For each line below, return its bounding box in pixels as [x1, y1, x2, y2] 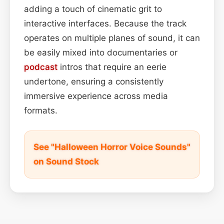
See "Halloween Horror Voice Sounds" [33, 141, 190, 152]
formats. [24, 105, 57, 115]
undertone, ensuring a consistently [24, 76, 163, 86]
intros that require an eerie [57, 61, 166, 72]
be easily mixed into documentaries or [24, 47, 177, 57]
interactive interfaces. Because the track [24, 18, 186, 28]
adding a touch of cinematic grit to [24, 3, 162, 14]
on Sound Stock [33, 156, 99, 166]
